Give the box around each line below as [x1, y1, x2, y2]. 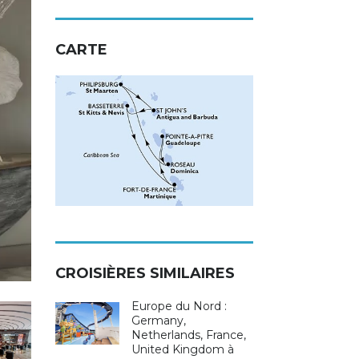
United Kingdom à [131, 342, 234, 357]
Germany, [131, 313, 186, 329]
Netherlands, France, [131, 328, 246, 343]
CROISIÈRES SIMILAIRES [54, 264, 235, 283]
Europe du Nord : [131, 299, 227, 314]
